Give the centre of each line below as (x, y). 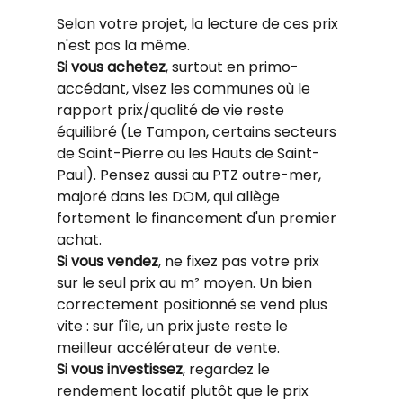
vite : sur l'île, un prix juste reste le (174, 326)
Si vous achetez (111, 67)
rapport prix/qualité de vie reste (172, 110)
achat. (79, 239)
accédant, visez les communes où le (185, 88)
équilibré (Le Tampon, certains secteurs (198, 131)
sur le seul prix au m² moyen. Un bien (186, 282)
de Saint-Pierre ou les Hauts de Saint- (188, 153)
